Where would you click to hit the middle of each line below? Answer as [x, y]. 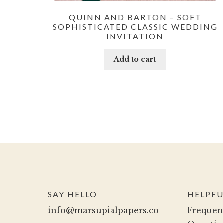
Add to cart [135, 59]
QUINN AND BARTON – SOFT [135, 17]
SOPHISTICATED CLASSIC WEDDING [135, 27]
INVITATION [135, 36]
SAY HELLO [72, 194]
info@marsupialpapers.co [103, 210]
